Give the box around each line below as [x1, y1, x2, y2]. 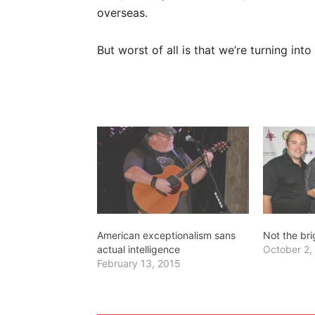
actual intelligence [97, 243, 180, 255]
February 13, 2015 [97, 257, 181, 269]
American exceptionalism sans [97, 229, 236, 241]
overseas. [97, 6, 148, 20]
